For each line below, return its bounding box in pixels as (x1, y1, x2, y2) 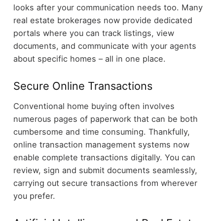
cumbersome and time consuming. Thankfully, (13, 126, 190, 137)
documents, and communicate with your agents (13, 41, 196, 51)
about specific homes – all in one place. (13, 54, 166, 64)
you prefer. (13, 190, 55, 201)
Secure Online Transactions (13, 79, 152, 93)
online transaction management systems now (13, 139, 189, 149)
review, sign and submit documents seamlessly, (13, 165, 197, 175)
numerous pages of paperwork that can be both (13, 113, 198, 124)
